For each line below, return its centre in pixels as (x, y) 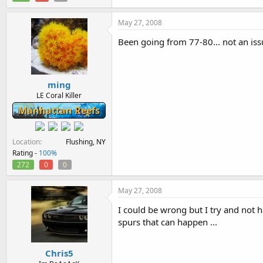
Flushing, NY (86, 142)
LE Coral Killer (59, 95)
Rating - (26, 153)
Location (26, 142)
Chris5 (59, 253)
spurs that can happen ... (168, 222)
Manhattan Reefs (59, 110)
